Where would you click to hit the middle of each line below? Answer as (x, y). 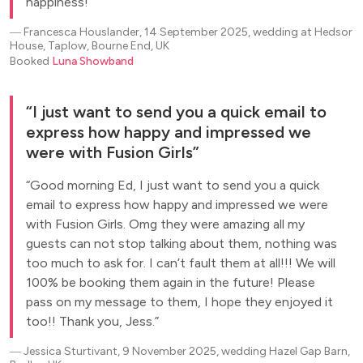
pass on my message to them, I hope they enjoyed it (179, 302)
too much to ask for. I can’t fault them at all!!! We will (181, 263)
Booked (31, 61)
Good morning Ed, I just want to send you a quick (175, 185)
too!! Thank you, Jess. (90, 321)
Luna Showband (93, 61)
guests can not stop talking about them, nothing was (181, 243)
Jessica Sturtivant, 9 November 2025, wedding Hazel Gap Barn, (187, 351)
